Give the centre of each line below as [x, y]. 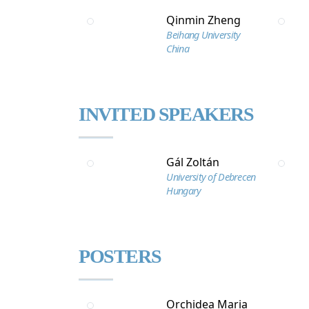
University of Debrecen [211, 177]
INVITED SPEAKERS [166, 114]
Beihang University [203, 35]
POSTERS [120, 256]
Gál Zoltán [193, 162]
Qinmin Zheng [204, 20]
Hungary [184, 191]
